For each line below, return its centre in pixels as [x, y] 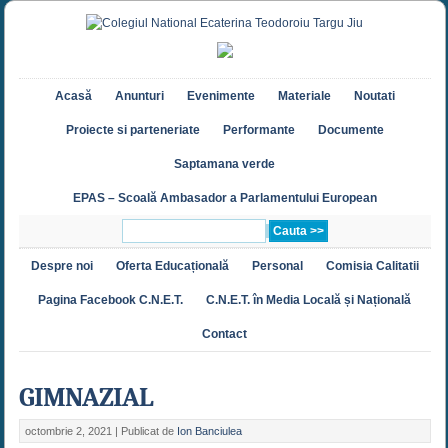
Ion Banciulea [209, 431]
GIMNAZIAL [85, 398]
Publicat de [148, 431]
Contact [225, 334]
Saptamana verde [225, 164]
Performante [258, 130]
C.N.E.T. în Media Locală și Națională [309, 300]
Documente [350, 130]
